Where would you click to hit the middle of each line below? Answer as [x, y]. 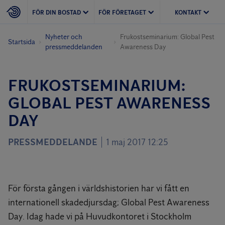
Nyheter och [64, 37]
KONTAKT [188, 12]
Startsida [22, 42]
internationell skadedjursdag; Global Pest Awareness [109, 202]
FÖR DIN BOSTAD [57, 12]
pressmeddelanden [74, 47]
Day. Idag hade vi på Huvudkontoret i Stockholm [100, 216]
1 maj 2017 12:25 [137, 142]
